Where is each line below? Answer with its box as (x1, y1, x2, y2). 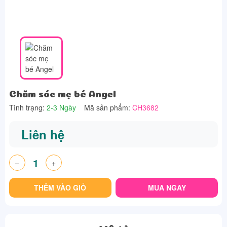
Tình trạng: (9, 102, 47, 112)
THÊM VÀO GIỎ (34, 182, 87, 193)
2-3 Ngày (47, 102, 76, 112)
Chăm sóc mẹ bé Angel (9, 90, 116, 95)
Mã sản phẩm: (84, 102, 132, 112)
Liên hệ (21, 126, 64, 143)
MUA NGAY (147, 182, 186, 193)
